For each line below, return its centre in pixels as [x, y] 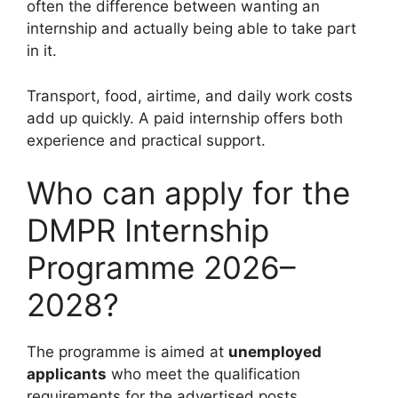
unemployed [275, 352]
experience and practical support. [146, 140]
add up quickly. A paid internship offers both [185, 118]
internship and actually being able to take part [191, 29]
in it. [42, 51]
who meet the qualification [203, 374]
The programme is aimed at [127, 352]
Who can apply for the [188, 193]
